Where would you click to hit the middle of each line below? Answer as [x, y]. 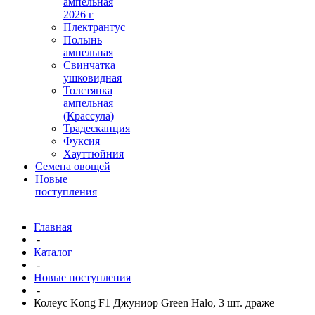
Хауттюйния [94, 154]
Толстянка [88, 90]
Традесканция [97, 128]
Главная [53, 227]
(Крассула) [89, 116]
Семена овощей [73, 166]
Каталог [53, 252]
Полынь [83, 40]
